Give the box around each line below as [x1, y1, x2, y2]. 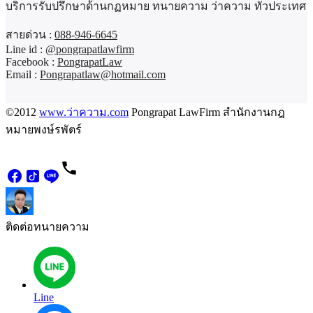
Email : [6, 68, 40, 81]
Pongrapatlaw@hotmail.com [40, 68, 166, 81]
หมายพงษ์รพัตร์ [6, 124, 82, 136]
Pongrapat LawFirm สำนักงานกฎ [129, 106, 285, 119]
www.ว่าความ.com [39, 106, 129, 119]
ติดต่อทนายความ [6, 221, 89, 233]
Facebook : [6, 56, 57, 68]
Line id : [6, 43, 45, 56]
